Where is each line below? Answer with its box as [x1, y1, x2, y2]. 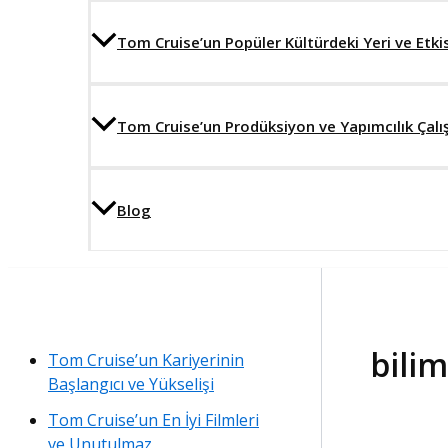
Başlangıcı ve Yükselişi [48, 373, 214, 396]
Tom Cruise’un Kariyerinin [48, 349, 244, 372]
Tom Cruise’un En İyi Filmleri [48, 409, 259, 432]
